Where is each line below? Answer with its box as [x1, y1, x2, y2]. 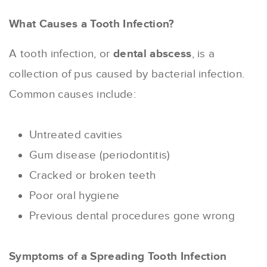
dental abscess [113, 47, 192, 61]
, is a [191, 47, 215, 61]
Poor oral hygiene [29, 189, 120, 203]
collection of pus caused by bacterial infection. [9, 67, 245, 82]
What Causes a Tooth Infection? [9, 17, 175, 32]
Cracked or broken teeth [29, 169, 156, 183]
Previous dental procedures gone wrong [29, 209, 235, 223]
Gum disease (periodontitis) [29, 148, 170, 163]
